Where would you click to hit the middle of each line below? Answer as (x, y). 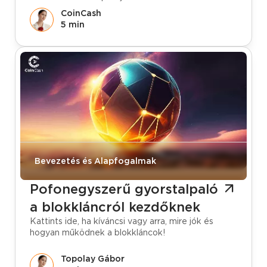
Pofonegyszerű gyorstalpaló (124, 189)
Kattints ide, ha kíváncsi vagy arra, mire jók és (122, 221)
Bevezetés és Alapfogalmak (95, 161)
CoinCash (81, 13)
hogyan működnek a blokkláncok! (97, 233)
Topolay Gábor (93, 259)
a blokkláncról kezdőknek (115, 207)
